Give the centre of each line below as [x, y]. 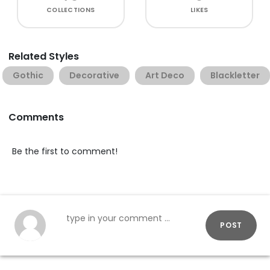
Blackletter [235, 75]
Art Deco [165, 75]
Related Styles [44, 56]
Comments [36, 117]
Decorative [94, 75]
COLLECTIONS [71, 10]
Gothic [28, 75]
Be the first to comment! [65, 151]
